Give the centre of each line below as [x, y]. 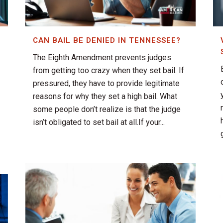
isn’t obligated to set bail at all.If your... [99, 122]
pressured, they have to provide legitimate [106, 84]
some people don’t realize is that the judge [107, 110]
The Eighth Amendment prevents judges [102, 58]
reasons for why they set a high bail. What [105, 97]
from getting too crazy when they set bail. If [109, 71]
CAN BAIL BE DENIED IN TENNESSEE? [107, 41]
